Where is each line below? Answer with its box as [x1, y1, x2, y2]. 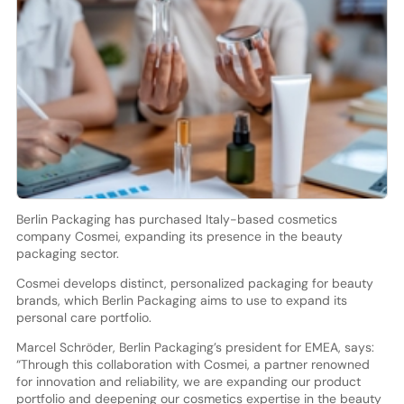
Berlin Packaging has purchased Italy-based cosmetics [15, 210, 337, 227]
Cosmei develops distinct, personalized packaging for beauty [15, 274, 373, 291]
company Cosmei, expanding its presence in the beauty [15, 227, 343, 244]
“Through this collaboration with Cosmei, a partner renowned [15, 355, 370, 372]
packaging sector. [15, 244, 119, 262]
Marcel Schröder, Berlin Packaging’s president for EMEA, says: [15, 338, 374, 355]
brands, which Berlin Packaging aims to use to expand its [15, 291, 347, 308]
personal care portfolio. [15, 308, 151, 326]
